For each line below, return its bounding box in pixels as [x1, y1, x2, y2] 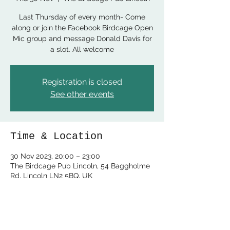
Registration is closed [42, 77, 122, 87]
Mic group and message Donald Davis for [12, 34, 152, 43]
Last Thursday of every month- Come [19, 13, 145, 21]
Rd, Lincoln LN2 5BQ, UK [10, 171, 92, 180]
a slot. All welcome [50, 45, 114, 53]
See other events [50, 89, 114, 99]
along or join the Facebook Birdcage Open [11, 24, 153, 32]
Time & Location [10, 130, 103, 142]
